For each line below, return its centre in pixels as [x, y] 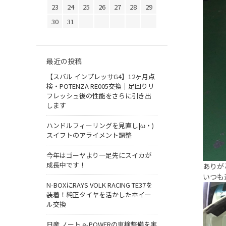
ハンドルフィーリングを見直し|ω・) [100, 126]
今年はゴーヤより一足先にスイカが [99, 155]
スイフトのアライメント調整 [89, 135]
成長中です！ [66, 165]
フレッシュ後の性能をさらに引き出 [99, 96]
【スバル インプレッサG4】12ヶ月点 [101, 77]
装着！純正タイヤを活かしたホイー [99, 195]
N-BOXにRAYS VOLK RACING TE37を [99, 185]
